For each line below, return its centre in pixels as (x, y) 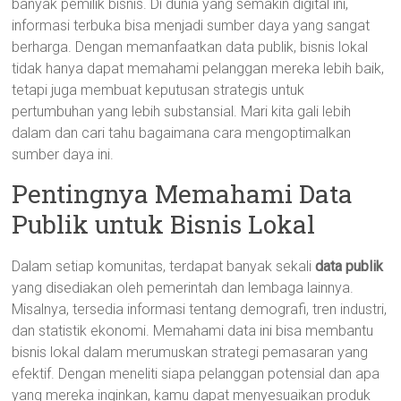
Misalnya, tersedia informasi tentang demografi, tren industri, (200, 309)
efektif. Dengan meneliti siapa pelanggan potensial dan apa (196, 374)
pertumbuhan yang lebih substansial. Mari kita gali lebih (182, 111)
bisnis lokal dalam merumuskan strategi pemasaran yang (190, 352)
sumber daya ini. (63, 154)
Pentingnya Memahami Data (183, 194)
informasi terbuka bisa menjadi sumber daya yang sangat (191, 26)
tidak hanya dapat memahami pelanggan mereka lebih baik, (198, 68)
